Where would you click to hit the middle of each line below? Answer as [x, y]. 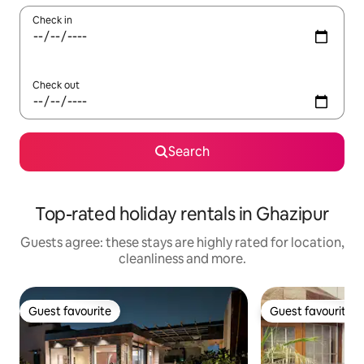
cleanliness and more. [182, 259]
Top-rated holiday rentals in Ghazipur [182, 214]
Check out [56, 86]
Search [188, 152]
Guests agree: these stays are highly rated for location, [182, 243]
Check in [52, 21]
